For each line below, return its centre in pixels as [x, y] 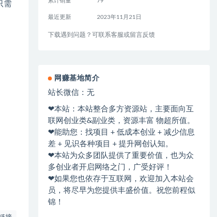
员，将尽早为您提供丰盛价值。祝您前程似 [122, 190]
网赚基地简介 [77, 78]
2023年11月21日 [119, 17]
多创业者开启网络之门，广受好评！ [110, 167]
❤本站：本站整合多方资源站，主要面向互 [121, 109]
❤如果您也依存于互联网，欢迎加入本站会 [121, 179]
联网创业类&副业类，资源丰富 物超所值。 [122, 121]
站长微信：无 [71, 93]
